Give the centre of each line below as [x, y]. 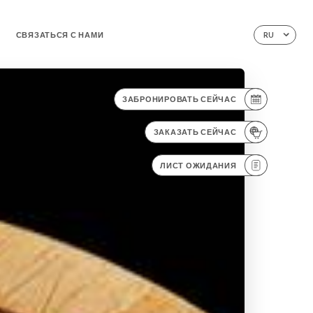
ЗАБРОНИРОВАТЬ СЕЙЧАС [180, 100]
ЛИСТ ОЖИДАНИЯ [198, 165]
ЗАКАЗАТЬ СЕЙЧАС [195, 132]
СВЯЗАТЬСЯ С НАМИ [60, 35]
